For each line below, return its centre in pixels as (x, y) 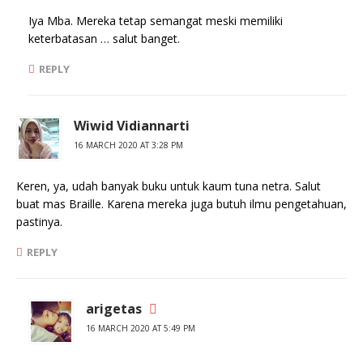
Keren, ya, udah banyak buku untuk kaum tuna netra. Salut (169, 186)
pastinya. (39, 222)
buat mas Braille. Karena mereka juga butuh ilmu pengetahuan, (181, 204)
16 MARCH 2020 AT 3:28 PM (128, 145)
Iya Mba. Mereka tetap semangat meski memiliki (156, 21)
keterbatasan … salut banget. (104, 38)
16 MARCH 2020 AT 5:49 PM (141, 328)
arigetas (114, 309)
